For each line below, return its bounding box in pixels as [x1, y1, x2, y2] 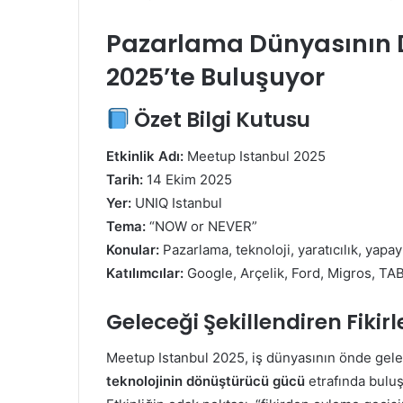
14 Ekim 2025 [143, 170, 232, 188]
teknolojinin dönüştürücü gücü [106, 372, 305, 390]
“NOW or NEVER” [146, 217, 257, 235]
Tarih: [106, 170, 143, 188]
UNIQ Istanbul [131, 193, 222, 211]
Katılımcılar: [106, 264, 184, 282]
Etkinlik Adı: [106, 147, 184, 165]
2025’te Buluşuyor [106, 59, 325, 94]
